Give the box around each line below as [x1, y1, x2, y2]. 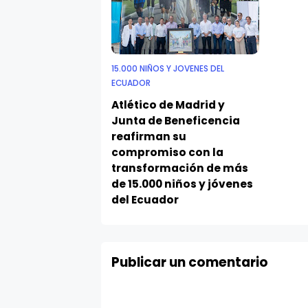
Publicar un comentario [111, 252, 268, 272]
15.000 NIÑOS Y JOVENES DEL [111, 63, 224, 74]
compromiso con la [111, 144, 223, 159]
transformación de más [111, 160, 248, 175]
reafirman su [111, 129, 186, 144]
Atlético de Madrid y [111, 97, 225, 112]
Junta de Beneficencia [111, 113, 240, 128]
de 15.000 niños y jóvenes [111, 176, 253, 191]
